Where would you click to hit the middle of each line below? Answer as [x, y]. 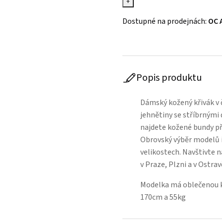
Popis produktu [169, 78]
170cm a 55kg [163, 197]
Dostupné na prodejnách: [165, 21]
